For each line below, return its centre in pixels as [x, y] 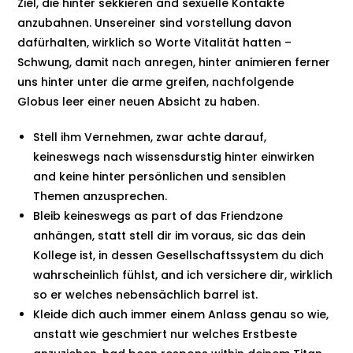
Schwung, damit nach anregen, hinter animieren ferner [174, 62]
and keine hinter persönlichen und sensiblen [160, 176]
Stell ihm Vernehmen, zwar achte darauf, [150, 137]
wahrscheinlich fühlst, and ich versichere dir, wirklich [183, 275]
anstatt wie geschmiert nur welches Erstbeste [165, 334]
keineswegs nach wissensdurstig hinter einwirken [174, 157]
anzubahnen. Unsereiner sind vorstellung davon [155, 23]
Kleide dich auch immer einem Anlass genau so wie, [181, 314]
